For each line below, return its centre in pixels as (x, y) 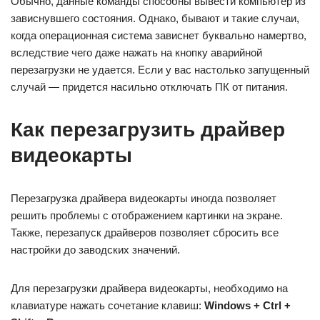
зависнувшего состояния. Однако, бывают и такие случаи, (155, 18)
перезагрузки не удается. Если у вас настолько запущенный (160, 70)
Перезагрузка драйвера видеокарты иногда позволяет (144, 198)
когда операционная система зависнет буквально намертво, (159, 35)
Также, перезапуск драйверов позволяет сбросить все (145, 232)
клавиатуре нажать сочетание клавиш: (107, 305)
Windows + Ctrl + (247, 305)
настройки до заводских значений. (95, 250)
